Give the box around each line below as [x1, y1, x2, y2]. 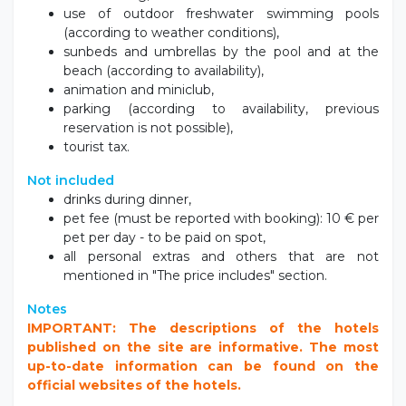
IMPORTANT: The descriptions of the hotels [27, 319, 379, 336]
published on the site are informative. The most [27, 338, 379, 355]
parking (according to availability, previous [63, 100, 379, 117]
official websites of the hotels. [27, 376, 241, 393]
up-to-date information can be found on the [27, 357, 379, 374]
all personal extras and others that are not [63, 247, 379, 265]
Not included [27, 171, 114, 188]
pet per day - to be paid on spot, [63, 228, 266, 246]
